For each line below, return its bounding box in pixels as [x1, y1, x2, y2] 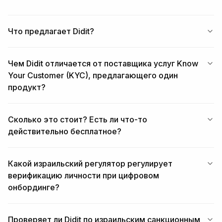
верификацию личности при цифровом [8, 170, 159, 181]
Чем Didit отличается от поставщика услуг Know [8, 58, 198, 69]
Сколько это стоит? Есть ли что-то [8, 114, 147, 125]
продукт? [8, 82, 46, 93]
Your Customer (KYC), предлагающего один [8, 70, 178, 81]
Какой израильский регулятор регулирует [8, 159, 172, 169]
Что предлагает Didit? [8, 26, 94, 37]
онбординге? [8, 182, 59, 193]
